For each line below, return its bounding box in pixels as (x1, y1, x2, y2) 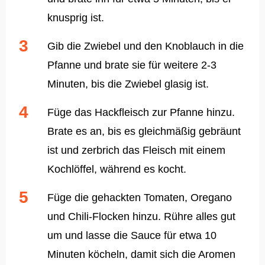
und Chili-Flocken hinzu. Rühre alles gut (47, 211, 235, 223)
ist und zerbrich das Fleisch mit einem (47, 144, 225, 157)
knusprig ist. (47, 12, 104, 24)
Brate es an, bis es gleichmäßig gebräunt (47, 125, 241, 138)
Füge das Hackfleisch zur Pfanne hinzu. (47, 106, 235, 119)
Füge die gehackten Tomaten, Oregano (47, 192, 232, 204)
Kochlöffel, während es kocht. (47, 163, 186, 176)
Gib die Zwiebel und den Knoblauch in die (47, 40, 244, 53)
